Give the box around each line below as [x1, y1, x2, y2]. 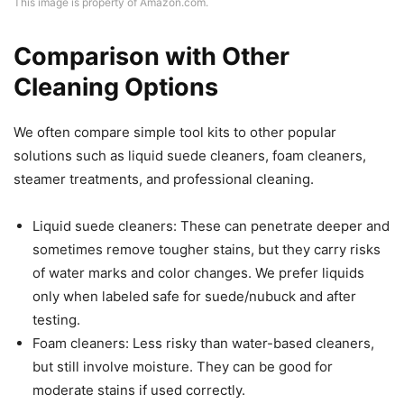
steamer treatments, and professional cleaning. [14, 170, 314, 188]
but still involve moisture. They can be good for [32, 358, 333, 376]
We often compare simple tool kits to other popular [14, 124, 336, 142]
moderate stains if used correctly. [32, 381, 245, 399]
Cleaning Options [14, 72, 218, 103]
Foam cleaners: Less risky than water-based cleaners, [32, 335, 374, 353]
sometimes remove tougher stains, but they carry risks [32, 241, 381, 259]
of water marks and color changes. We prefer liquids [32, 264, 364, 282]
